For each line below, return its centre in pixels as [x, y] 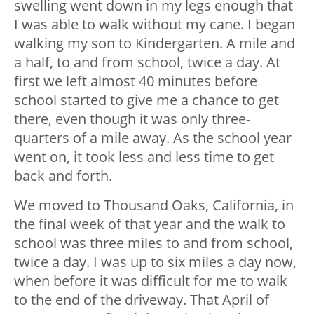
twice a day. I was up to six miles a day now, [155, 261]
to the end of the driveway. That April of [142, 299]
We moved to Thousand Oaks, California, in [154, 205]
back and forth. [63, 175]
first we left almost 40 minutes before [136, 81]
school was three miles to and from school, [153, 243]
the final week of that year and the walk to [150, 224]
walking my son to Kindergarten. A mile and [155, 43]
